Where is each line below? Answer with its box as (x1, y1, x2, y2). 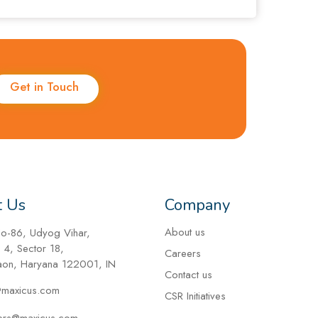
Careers (165, 245, 202, 261)
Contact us (165, 266, 213, 283)
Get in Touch (10, 77, 79, 95)
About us (165, 224, 206, 240)
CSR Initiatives (165, 287, 226, 304)
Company (165, 194, 231, 216)
